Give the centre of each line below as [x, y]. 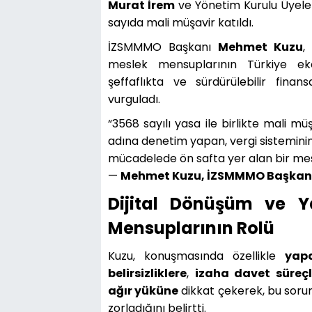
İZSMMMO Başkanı [163, 47]
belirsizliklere [147, 273]
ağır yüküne [143, 290]
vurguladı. [134, 99]
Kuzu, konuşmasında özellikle [196, 256]
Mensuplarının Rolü [191, 228]
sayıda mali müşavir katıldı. [181, 22]
